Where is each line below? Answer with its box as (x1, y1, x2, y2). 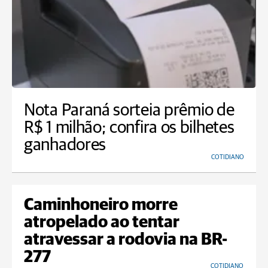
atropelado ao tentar (24, 214, 179, 232)
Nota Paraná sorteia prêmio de (24, 102, 234, 120)
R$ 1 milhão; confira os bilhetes (24, 119, 234, 137)
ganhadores (24, 136, 106, 154)
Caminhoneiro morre (24, 197, 178, 214)
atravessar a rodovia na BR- (24, 232, 227, 249)
